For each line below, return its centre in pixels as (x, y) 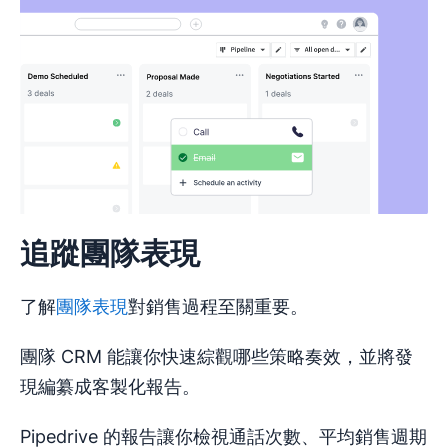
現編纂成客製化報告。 (110, 387)
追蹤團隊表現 (110, 253)
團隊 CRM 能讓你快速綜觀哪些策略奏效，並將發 (216, 357)
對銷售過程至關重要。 (218, 307)
